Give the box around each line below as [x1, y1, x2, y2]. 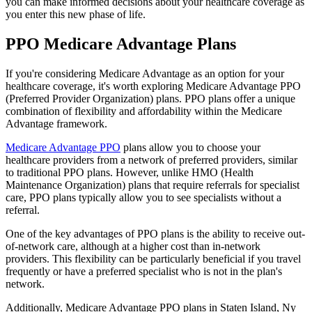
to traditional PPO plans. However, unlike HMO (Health [6, 166, 253, 178]
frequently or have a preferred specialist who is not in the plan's [6, 265, 282, 277]
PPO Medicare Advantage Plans [6, 34, 240, 53]
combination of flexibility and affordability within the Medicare [6, 104, 282, 117]
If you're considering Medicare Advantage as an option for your [6, 67, 284, 79]
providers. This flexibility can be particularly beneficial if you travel [6, 252, 301, 265]
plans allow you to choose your [120, 141, 260, 153]
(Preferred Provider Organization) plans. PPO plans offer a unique [6, 92, 295, 104]
